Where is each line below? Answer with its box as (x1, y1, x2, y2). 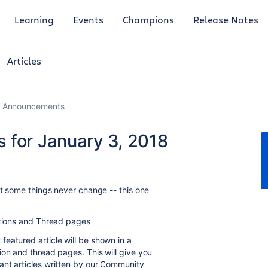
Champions (122, 13, 174, 26)
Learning (14, 13, 54, 26)
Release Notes (193, 13, 258, 26)
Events (73, 13, 103, 26)
